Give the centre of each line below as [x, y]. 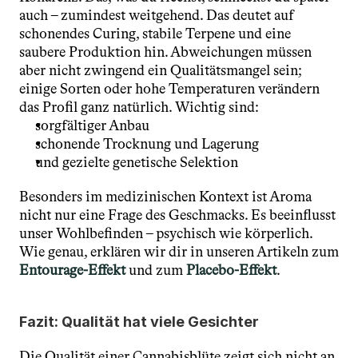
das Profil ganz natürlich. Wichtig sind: [139, 107]
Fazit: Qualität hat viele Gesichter [139, 322]
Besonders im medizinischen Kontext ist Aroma [165, 197]
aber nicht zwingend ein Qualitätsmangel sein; [160, 70]
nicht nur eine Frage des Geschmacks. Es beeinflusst [177, 215]
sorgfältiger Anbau [92, 125]
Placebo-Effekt [231, 270]
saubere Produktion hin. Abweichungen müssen [165, 52]
